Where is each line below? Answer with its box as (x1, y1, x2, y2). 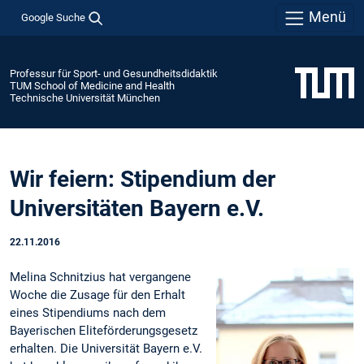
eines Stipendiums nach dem (10, 305, 166, 321)
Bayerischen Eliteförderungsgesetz (10, 323, 197, 339)
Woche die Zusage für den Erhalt (10, 288, 185, 303)
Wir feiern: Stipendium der (10, 166, 275, 193)
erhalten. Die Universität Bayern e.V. (10, 341, 202, 357)
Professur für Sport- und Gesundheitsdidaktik (10, 67, 218, 80)
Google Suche (20, 11, 85, 24)
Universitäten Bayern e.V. (10, 195, 264, 223)
